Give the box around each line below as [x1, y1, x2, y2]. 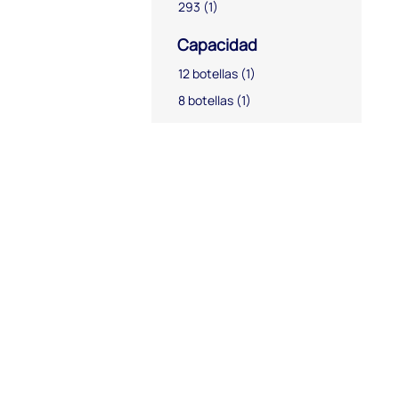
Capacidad [174, 33, 257, 55]
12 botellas [178, 64, 238, 82]
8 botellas [178, 91, 233, 109]
